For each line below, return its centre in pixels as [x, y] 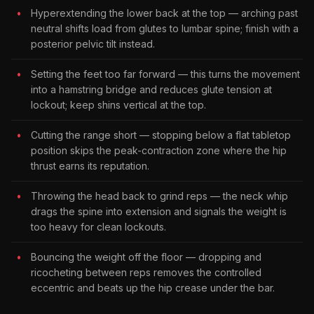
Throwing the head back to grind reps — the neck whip [159, 196]
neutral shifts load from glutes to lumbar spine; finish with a [165, 28]
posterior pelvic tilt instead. [93, 43]
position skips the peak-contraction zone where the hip [159, 150]
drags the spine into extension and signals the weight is [159, 211]
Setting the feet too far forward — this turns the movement [165, 74]
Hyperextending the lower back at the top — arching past [164, 13]
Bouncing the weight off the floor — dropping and [146, 257]
